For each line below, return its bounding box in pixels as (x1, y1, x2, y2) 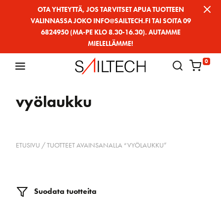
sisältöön (2, 32, 39, 42)
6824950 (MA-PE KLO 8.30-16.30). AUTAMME (40, 28, 181, 37)
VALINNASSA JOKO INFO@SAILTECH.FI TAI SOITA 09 (30, 16, 191, 25)
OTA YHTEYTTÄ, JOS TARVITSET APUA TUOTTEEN (37, 5, 184, 14)
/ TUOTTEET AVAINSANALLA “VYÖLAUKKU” (40, 140, 167, 149)
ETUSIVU (16, 140, 40, 149)
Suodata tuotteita (32, 185, 97, 196)
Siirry (2, 4, 25, 15)
